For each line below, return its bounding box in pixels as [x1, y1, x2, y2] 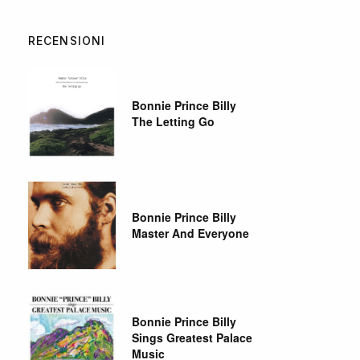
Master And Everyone [132, 225, 250, 242]
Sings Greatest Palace [132, 329, 253, 346]
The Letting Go [132, 113, 215, 130]
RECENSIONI [28, 34, 106, 48]
